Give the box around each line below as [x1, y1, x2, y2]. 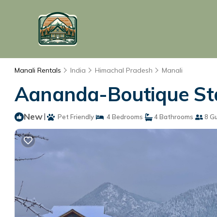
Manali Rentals [15, 66, 63, 75]
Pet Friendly [55, 113, 94, 121]
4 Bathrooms [153, 113, 193, 121]
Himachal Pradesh [95, 66, 153, 75]
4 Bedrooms [104, 113, 143, 121]
